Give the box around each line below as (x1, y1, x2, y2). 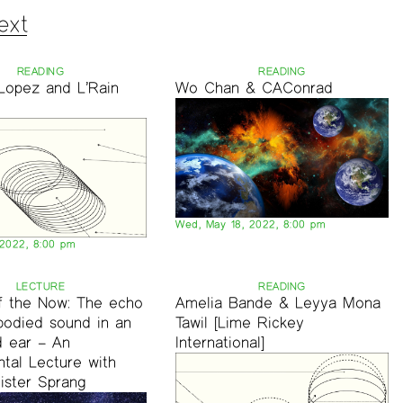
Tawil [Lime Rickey (175, 313, 305, 333)
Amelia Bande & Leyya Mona (175, 293, 381, 313)
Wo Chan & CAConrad (175, 77, 334, 97)
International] (175, 333, 265, 353)
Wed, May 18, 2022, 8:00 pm (175, 218, 327, 231)
